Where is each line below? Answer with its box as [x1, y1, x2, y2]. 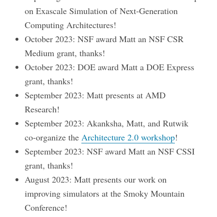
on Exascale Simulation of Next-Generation [25, 5, 178, 17]
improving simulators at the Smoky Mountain [25, 187, 185, 200]
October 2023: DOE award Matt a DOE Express [25, 61, 195, 73]
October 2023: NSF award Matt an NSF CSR [25, 33, 184, 45]
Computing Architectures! [25, 19, 117, 31]
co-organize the [25, 131, 82, 143]
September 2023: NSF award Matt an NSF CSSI [25, 145, 195, 157]
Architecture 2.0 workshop [81, 131, 175, 143]
